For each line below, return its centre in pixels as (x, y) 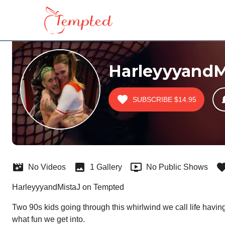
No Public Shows (177, 167)
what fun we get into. (48, 219)
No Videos (47, 167)
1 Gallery (106, 167)
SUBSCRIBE (152, 99)
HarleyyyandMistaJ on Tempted (68, 187)
